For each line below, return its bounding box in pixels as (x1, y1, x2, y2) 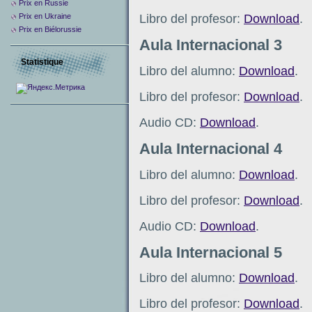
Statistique (21, 57, 63, 67)
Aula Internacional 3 (139, 36, 282, 54)
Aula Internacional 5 (139, 243, 282, 261)
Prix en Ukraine (19, 12, 71, 20)
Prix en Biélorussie (19, 25, 81, 33)
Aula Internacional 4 (139, 140, 282, 158)
